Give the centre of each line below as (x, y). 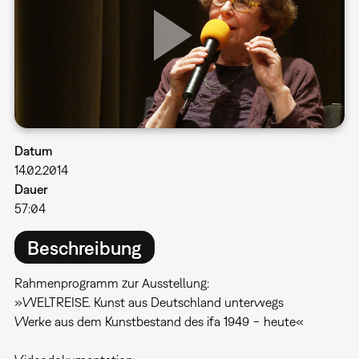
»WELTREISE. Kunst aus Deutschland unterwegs (149, 303)
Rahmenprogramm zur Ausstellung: (113, 283)
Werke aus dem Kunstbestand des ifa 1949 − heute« (159, 322)
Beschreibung (84, 247)
